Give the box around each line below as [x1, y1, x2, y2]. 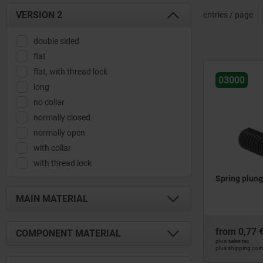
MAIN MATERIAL [16, 193, 88, 204]
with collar [33, 143, 73, 153]
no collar [33, 97, 66, 107]
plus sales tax [215, 238, 249, 244]
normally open [33, 128, 87, 137]
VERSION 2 [16, 9, 62, 21]
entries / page [203, 10, 253, 19]
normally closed [33, 113, 92, 122]
